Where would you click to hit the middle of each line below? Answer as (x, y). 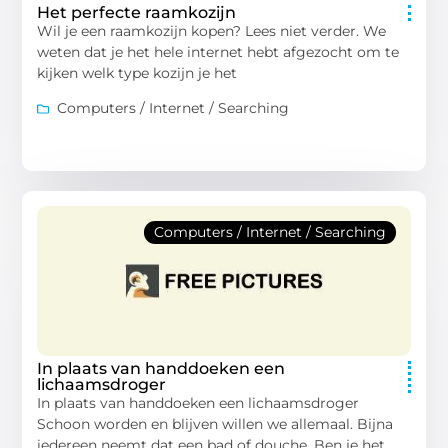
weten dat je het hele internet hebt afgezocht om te (218, 52)
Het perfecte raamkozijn (137, 13)
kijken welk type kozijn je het (137, 73)
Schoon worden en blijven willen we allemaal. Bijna (215, 424)
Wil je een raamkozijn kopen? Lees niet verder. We (212, 31)
